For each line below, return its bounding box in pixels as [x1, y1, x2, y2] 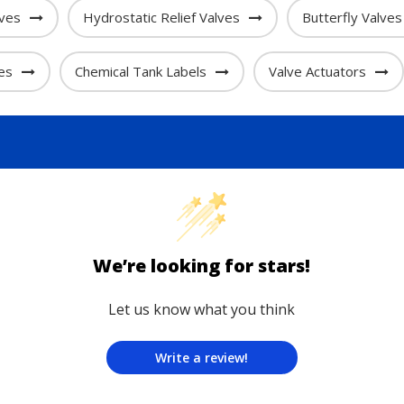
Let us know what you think [108, 299, 296, 319]
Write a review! [155, 349, 249, 366]
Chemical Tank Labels [74, 62, 207, 80]
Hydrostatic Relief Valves [82, 8, 240, 26]
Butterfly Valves [301, 8, 402, 26]
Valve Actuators [268, 62, 366, 80]
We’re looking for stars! [93, 253, 311, 278]
